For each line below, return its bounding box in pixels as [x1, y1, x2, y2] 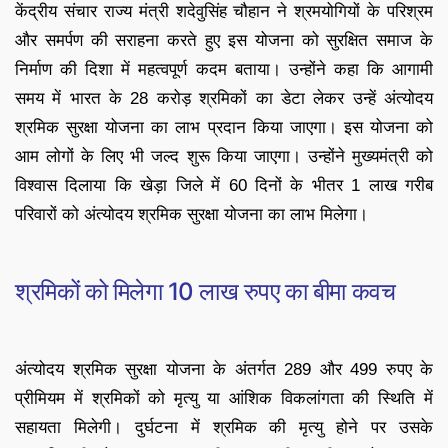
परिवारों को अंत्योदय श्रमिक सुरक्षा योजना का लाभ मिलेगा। [15, 205, 368, 225]
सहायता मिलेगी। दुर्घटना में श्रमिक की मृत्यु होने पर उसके [15, 418, 433, 438]
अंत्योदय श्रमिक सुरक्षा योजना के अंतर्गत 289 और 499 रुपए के [15, 360, 433, 380]
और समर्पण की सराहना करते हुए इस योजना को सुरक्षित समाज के [15, 31, 433, 51]
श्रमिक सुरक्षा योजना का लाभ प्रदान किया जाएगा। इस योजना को [15, 118, 433, 138]
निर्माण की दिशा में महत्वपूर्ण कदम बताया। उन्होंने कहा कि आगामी [15, 60, 433, 80]
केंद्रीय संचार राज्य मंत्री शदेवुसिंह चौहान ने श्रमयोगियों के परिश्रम [15, 2, 433, 22]
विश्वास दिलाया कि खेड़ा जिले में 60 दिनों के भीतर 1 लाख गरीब [15, 176, 433, 196]
